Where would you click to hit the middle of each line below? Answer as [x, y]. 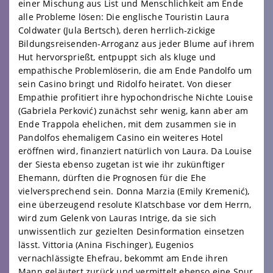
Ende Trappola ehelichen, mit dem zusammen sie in [128, 124]
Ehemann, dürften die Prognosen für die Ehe [112, 178]
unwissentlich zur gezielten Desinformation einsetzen [132, 231]
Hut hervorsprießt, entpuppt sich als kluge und [117, 57]
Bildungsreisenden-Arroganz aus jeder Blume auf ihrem [136, 44]
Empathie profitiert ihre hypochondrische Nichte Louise [136, 97]
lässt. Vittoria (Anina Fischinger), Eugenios [106, 245]
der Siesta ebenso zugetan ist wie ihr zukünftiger [122, 164]
